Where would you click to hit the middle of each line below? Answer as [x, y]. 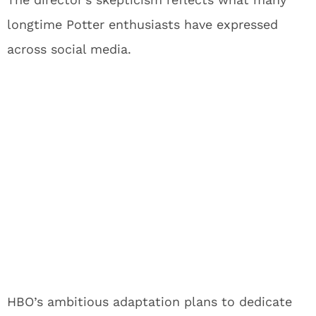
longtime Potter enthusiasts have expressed [142, 24]
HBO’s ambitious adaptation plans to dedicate [150, 301]
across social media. [69, 49]
